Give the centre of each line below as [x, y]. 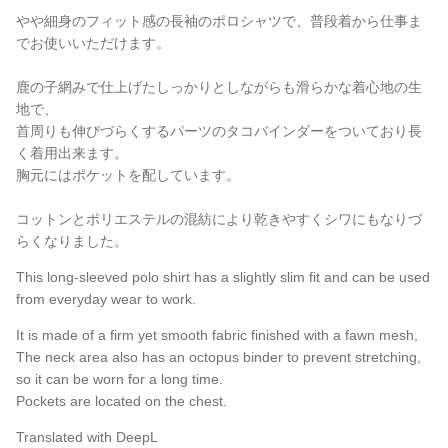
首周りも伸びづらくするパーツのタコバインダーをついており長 [219, 131]
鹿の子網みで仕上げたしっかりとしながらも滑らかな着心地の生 [219, 87]
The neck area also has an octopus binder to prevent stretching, [218, 357]
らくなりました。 [72, 241]
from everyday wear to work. [106, 299]
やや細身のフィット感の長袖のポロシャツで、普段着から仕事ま [219, 21]
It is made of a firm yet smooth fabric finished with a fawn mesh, [217, 335]
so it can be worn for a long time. [119, 379]
